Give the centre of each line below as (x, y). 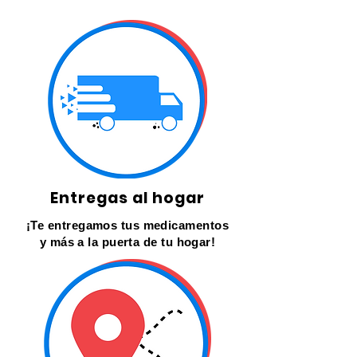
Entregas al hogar (127, 198)
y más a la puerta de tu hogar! (127, 242)
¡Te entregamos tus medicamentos (127, 225)
